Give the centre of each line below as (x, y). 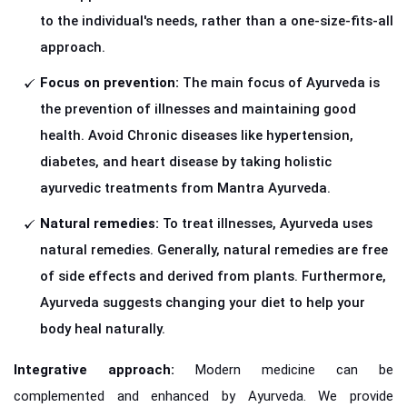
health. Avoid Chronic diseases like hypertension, (197, 136)
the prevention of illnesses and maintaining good (198, 109)
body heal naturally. (103, 329)
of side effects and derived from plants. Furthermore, (213, 277)
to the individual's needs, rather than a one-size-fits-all (217, 21)
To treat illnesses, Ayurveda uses (268, 224)
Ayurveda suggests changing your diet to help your (203, 303)
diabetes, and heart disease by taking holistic (186, 162)
